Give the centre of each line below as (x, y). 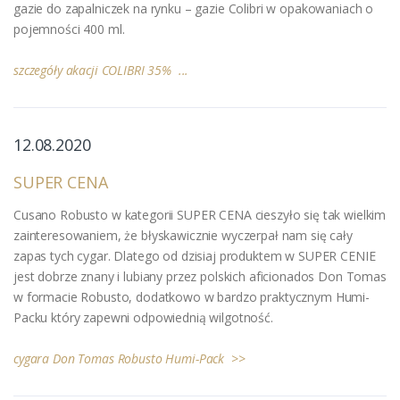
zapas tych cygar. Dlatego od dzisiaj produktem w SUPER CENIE (195, 255)
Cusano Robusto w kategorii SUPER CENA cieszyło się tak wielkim (200, 214)
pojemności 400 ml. (69, 29)
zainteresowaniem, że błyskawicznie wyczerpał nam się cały (183, 235)
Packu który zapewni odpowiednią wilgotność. (143, 317)
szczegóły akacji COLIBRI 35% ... (101, 70)
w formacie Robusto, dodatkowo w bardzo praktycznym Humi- (192, 296)
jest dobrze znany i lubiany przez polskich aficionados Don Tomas (200, 276)
